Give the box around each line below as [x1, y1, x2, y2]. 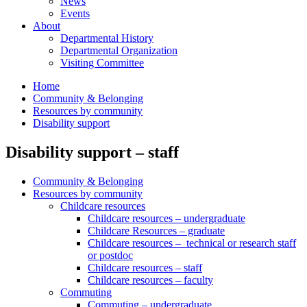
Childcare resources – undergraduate [88, 212, 245, 224]
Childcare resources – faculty [88, 273, 213, 286]
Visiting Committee [60, 57, 144, 69]
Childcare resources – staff [88, 261, 202, 273]
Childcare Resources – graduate [88, 224, 225, 236]
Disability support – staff [5, 143, 179, 161]
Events [60, 8, 90, 19]
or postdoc [88, 249, 133, 261]
